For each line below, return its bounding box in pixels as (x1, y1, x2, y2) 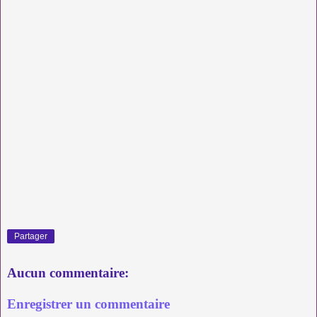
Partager (14, 231, 47, 241)
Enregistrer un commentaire (7, 296, 170, 311)
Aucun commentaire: (7, 265, 129, 281)
